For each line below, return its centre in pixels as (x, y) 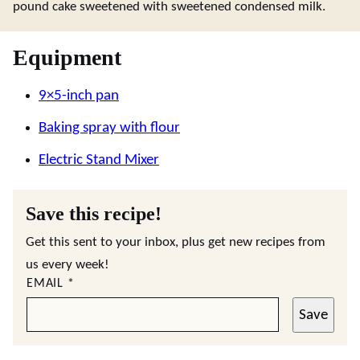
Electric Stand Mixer (99, 160)
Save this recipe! (94, 214)
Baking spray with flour (109, 128)
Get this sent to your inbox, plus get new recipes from (176, 242)
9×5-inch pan (79, 96)
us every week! (67, 265)
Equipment (67, 57)
